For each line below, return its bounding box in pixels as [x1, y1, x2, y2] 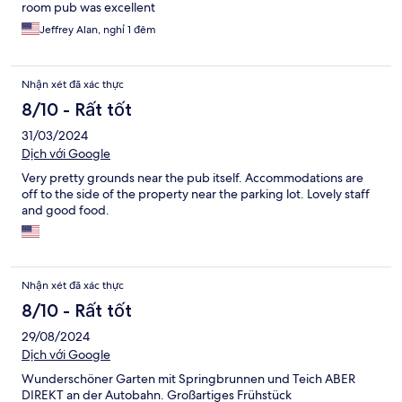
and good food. [22, 202, 109, 219]
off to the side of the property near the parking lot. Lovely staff [22, 186, 370, 203]
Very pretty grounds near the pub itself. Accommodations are [22, 170, 363, 187]
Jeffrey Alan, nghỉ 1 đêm [39, 22, 156, 38]
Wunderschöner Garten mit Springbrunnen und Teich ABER [22, 371, 355, 388]
